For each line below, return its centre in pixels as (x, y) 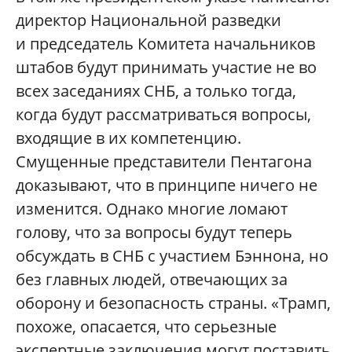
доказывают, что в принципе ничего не (167, 185)
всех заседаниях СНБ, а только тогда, (156, 91)
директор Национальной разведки (148, 20)
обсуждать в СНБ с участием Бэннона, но (172, 256)
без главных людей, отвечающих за (152, 280)
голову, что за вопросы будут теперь (154, 233)
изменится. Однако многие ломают (152, 209)
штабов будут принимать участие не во (166, 68)
